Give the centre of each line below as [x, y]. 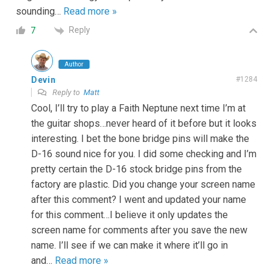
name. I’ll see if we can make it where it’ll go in [129, 245]
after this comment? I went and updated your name [139, 199]
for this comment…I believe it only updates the [129, 214]
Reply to [67, 92]
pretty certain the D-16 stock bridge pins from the [136, 169]
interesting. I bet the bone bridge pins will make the [140, 138]
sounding [35, 12]
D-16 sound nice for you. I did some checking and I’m [144, 154]
